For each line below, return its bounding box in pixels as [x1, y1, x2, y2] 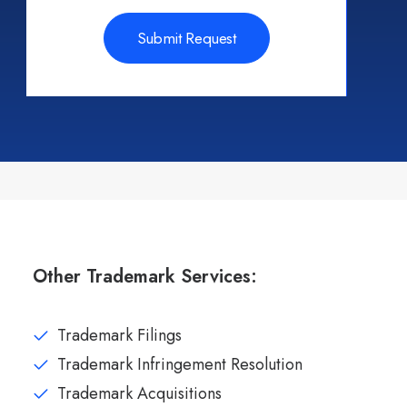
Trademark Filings [57, 323, 182, 347]
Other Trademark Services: [33, 263, 257, 290]
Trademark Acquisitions [57, 382, 222, 405]
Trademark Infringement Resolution [57, 352, 303, 376]
